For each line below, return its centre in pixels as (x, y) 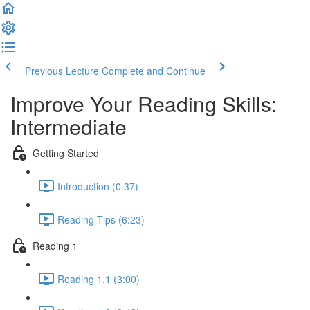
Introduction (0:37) (98, 186)
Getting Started (66, 153)
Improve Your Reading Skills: (144, 103)
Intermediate (69, 126)
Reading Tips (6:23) (101, 219)
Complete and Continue (154, 71)
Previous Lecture (62, 71)
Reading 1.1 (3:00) (99, 279)
